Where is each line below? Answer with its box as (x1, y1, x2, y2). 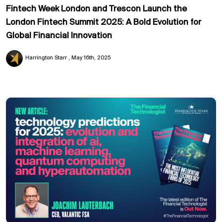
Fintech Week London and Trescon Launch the (6, 4, 187, 14)
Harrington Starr (25, 55, 68, 61)
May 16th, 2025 (71, 55, 111, 61)
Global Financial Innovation (6, 31, 112, 41)
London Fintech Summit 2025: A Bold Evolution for (6, 17, 201, 27)
